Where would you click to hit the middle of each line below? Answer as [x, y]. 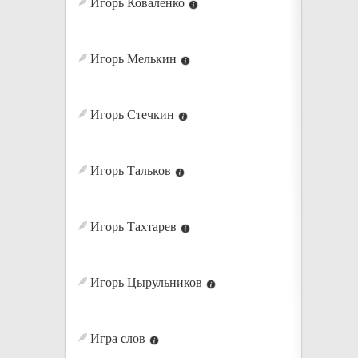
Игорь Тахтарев [131, 227]
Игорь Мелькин [131, 59]
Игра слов [116, 338]
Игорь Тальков [129, 171]
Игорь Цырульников [144, 282]
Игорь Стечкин [130, 115]
